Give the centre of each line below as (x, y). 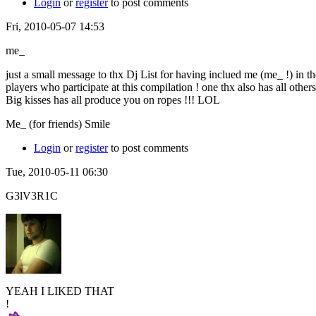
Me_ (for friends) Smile (58, 123)
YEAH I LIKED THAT (60, 291)
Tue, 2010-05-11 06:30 (57, 171)
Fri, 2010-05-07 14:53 (55, 26)
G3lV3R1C (32, 195)
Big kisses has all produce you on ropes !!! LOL (113, 99)
